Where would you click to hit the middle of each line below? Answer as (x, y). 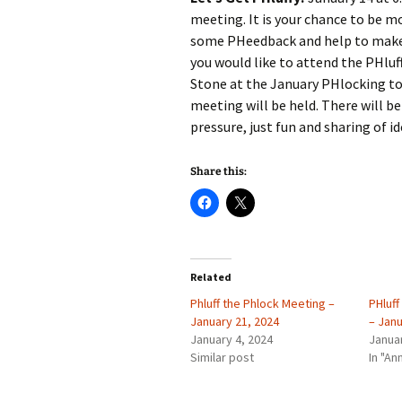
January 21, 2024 (235, 321)
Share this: (218, 171)
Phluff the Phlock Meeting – (262, 303)
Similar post (222, 357)
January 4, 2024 (232, 339)
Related (211, 277)
